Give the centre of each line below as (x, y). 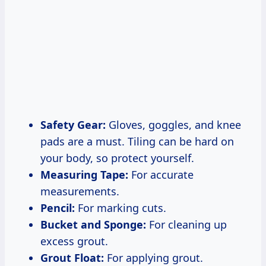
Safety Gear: (73, 124)
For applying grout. (153, 257)
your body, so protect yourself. (117, 158)
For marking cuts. (121, 208)
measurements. (80, 191)
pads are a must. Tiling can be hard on (137, 141)
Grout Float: (72, 257)
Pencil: (58, 208)
